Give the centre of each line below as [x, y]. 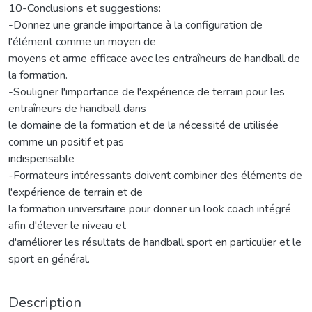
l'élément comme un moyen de [82, 41]
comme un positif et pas [66, 142]
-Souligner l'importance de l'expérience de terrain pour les [147, 92]
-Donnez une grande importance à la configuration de [135, 25]
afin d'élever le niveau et [67, 225]
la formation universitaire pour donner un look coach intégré [150, 209]
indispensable [41, 158]
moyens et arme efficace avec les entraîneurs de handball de [154, 58]
